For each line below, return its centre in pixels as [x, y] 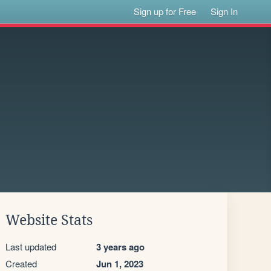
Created [21, 263]
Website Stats [49, 220]
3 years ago [120, 247]
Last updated [31, 247]
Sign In [224, 11]
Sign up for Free [165, 11]
